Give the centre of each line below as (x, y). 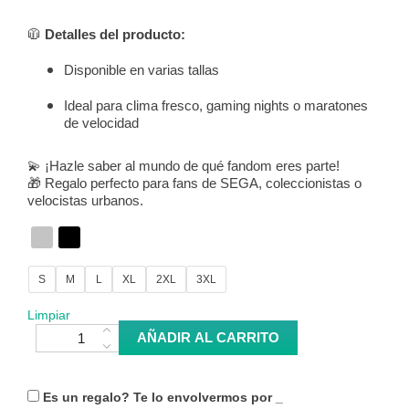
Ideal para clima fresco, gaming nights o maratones (216, 106)
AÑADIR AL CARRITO (208, 338)
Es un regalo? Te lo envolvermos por (157, 398)
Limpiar (49, 315)
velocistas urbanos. (85, 201)
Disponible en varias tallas (142, 70)
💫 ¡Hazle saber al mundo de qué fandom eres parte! (184, 166)
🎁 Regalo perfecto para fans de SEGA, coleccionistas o (194, 184)
